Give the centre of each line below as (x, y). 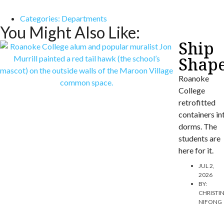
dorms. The (197, 126)
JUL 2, (206, 166)
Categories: (41, 18)
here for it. (196, 150)
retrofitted (197, 102)
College (191, 90)
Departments (84, 18)
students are (199, 138)
